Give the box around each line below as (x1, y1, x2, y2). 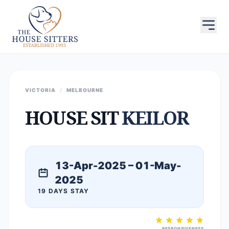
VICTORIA (25, 87, 56, 93)
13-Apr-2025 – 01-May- (55, 159, 181, 172)
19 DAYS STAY (38, 187, 89, 195)
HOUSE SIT (25, 105, 122, 130)
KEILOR (122, 105, 189, 130)
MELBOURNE (66, 87, 103, 93)
